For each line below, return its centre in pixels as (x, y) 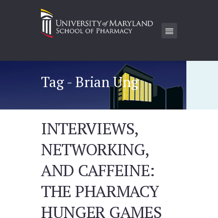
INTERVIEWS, (90, 128)
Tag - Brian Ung (90, 82)
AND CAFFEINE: (98, 170)
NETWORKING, (95, 149)
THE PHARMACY (100, 191)
